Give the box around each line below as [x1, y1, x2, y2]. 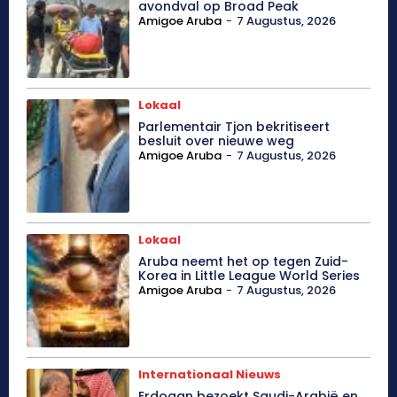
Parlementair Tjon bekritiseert [138, 118, 331, 136]
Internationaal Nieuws [138, 366, 282, 384]
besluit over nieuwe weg [138, 132, 295, 151]
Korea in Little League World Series [138, 267, 361, 285]
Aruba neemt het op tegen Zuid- [138, 253, 349, 271]
